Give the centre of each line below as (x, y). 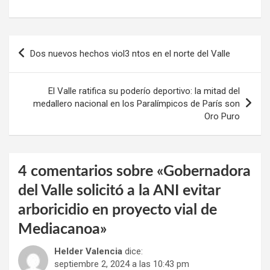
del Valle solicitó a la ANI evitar (119, 190)
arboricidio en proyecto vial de (118, 210)
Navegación (47, 44)
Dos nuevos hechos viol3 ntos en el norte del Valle (130, 53)
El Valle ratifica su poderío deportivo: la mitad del (144, 91)
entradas (37, 83)
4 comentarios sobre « (91, 171)
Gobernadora (207, 171)
